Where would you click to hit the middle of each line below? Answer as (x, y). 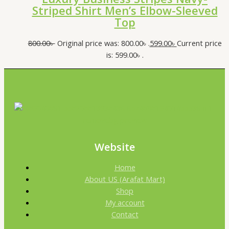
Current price (199, 43)
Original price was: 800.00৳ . (103, 43)
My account (125, 202)
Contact (125, 214)
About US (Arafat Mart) (125, 179)
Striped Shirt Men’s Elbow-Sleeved (125, 11)
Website (114, 147)
